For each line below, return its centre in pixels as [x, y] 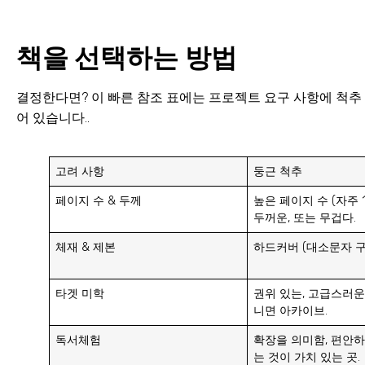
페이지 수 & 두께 [99, 200]
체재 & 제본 [86, 247]
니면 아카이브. [291, 310]
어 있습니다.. [53, 117]
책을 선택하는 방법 [127, 57]
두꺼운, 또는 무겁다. [305, 218]
